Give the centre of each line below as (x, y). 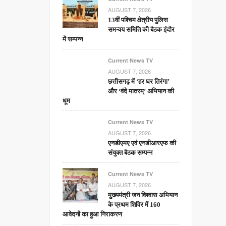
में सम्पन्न (73, 39)
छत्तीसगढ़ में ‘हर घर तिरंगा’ (139, 81)
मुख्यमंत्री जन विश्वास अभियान (143, 195)
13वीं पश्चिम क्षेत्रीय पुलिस (138, 20)
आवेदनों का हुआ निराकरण (93, 214)
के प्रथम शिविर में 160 (134, 205)
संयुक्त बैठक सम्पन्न (130, 153)
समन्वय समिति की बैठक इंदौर (142, 30)
